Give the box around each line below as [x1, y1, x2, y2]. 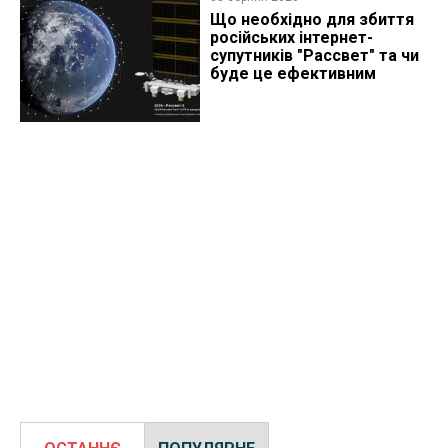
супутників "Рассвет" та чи [209, 46, 419, 66]
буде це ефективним [209, 64, 376, 84]
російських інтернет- [209, 28, 373, 48]
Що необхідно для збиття [209, 10, 414, 30]
